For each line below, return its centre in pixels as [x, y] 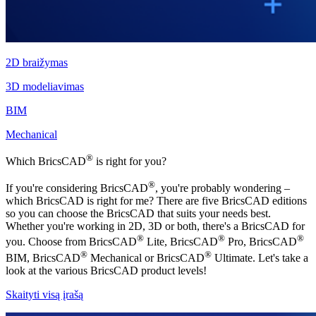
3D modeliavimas [45, 86]
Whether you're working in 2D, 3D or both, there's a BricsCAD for [155, 226]
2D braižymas [37, 62]
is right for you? [130, 161]
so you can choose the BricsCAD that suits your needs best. [138, 214]
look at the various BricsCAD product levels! [106, 270]
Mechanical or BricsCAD [146, 257]
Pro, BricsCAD [261, 242]
